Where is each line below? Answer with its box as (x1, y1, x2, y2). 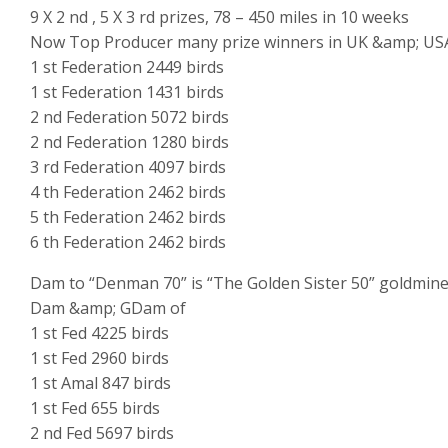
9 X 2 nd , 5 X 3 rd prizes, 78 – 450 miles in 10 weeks (30, 6, 409, 29)
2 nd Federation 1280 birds (30, 131, 229, 154)
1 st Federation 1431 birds (30, 81, 224, 104)
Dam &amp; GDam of (30, 297, 186, 320)
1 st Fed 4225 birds (30, 322, 169, 345)
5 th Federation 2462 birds (30, 206, 226, 229)
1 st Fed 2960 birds (30, 347, 169, 370)
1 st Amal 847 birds (30, 372, 171, 395)
